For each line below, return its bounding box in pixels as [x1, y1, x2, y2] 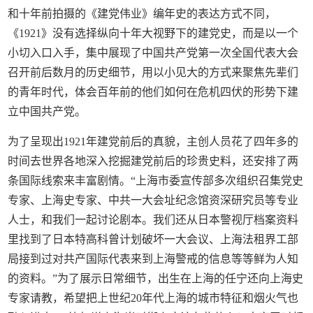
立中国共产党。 [8, 105, 87, 117]
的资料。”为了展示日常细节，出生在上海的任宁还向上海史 [8, 272, 304, 284]
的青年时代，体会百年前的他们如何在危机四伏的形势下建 [8, 85, 299, 98]
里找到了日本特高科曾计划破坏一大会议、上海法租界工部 [8, 233, 299, 245]
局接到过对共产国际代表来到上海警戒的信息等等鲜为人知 [8, 252, 299, 265]
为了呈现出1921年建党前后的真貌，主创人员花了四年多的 [8, 135, 299, 147]
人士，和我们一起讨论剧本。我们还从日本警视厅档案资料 [8, 213, 299, 226]
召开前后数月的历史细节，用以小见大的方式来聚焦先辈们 [8, 66, 299, 78]
